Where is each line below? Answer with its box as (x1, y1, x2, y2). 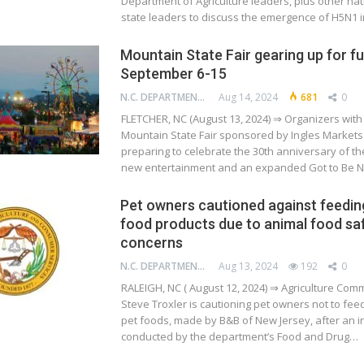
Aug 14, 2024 (218, 89, 278, 104)
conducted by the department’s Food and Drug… (120, 328, 358, 344)
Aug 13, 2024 (218, 258, 278, 273)
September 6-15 (119, 64, 227, 82)
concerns (119, 233, 183, 251)
